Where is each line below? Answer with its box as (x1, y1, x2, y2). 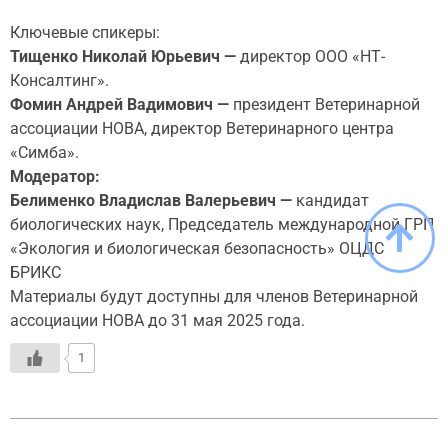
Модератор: (10, 167, 100, 187)
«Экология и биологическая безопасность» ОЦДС (10, 239, 384, 259)
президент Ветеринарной (233, 95, 420, 115)
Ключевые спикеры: (10, 23, 160, 43)
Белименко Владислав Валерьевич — (10, 191, 292, 211)
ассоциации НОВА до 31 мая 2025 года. (10, 311, 305, 331)
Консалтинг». (10, 71, 109, 91)
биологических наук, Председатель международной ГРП (10, 215, 434, 235)
